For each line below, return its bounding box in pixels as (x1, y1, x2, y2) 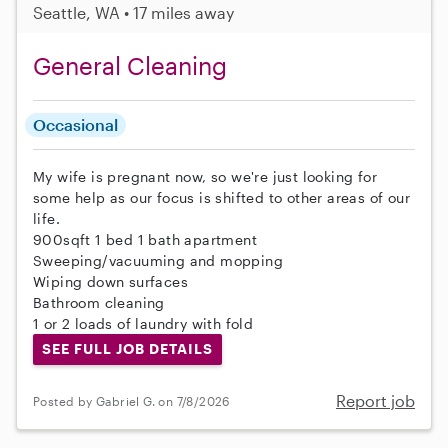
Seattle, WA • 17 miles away (33, 2, 234, 22)
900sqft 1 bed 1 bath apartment (33, 230, 257, 248)
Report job (336, 391, 415, 411)
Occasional (33, 114, 118, 134)
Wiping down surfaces (33, 272, 188, 290)
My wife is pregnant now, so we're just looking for (33, 167, 377, 185)
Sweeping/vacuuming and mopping (33, 251, 283, 269)
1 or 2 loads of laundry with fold (33, 314, 254, 332)
